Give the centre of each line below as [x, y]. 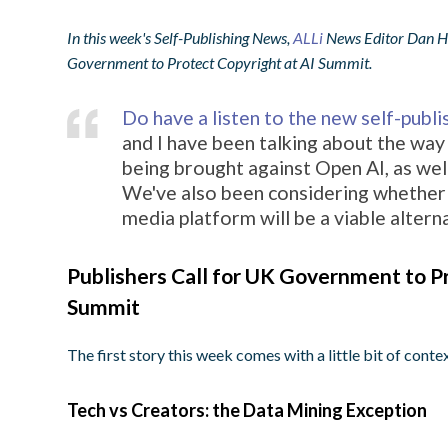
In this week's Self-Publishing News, [180, 37]
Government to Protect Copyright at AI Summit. [220, 62]
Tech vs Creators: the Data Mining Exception [247, 410]
